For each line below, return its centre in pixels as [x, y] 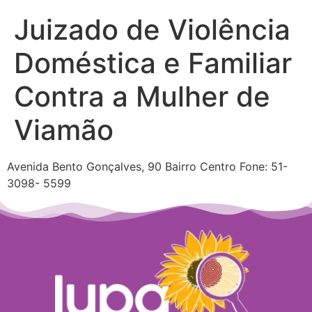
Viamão [64, 130]
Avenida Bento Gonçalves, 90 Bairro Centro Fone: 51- [147, 166]
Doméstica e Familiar [153, 63]
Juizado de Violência [152, 29]
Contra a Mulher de [142, 96]
